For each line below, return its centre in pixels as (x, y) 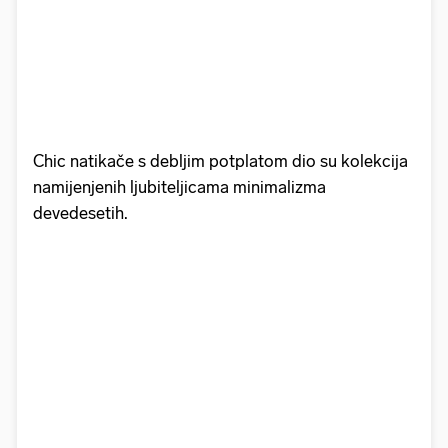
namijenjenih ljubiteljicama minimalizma (179, 186)
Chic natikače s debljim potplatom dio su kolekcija (220, 160)
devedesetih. (80, 212)
